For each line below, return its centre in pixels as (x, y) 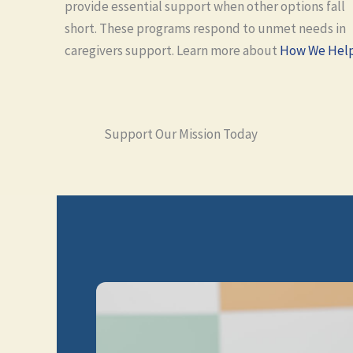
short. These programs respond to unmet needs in (205, 28)
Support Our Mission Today (181, 134)
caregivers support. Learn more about (172, 50)
